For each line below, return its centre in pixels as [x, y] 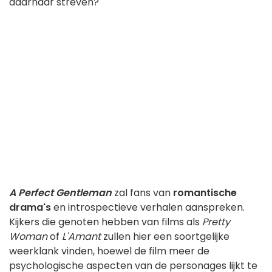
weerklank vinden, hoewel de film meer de [109, 251]
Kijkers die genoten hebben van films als [106, 222]
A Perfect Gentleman [60, 193]
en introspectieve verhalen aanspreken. [148, 208]
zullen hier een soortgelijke [165, 237]
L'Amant [81, 237]
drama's [30, 208]
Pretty [216, 222]
